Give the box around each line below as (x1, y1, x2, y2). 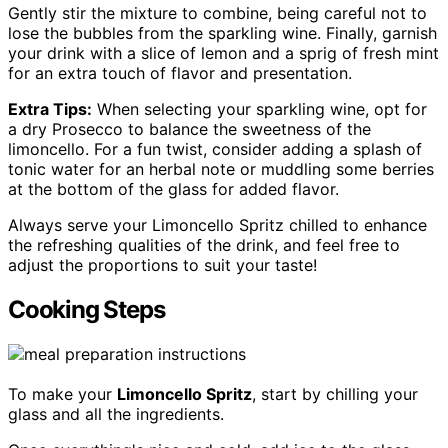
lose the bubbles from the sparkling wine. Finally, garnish (8, 22, 437, 43)
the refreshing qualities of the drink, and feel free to (8, 234, 400, 255)
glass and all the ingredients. (8, 403, 224, 424)
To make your (8, 383, 117, 404)
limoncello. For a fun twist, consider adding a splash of (8, 138, 422, 159)
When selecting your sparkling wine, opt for (92, 98, 427, 119)
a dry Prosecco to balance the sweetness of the (8, 118, 371, 139)
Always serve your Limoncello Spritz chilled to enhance (8, 214, 427, 235)
